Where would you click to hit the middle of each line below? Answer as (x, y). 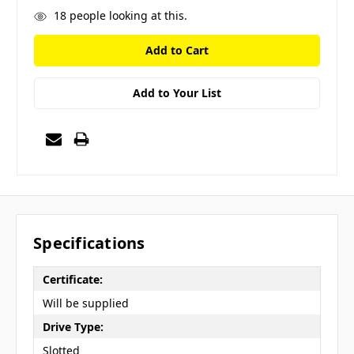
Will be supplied (85, 303)
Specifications (89, 243)
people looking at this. (126, 15)
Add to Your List (177, 92)
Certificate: (72, 279)
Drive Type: (73, 326)
